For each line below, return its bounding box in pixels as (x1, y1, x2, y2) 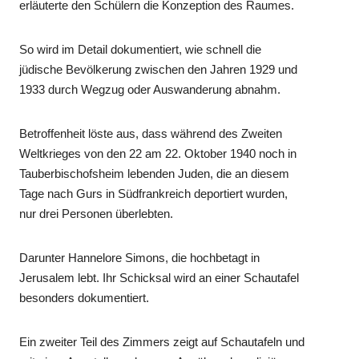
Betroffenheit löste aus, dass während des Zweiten (19, 127, 283, 141)
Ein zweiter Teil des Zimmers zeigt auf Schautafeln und (19, 335, 305, 349)
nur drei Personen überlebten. (19, 207, 174, 221)
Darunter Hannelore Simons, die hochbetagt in (19, 251, 260, 265)
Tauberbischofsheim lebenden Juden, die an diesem (19, 167, 290, 181)
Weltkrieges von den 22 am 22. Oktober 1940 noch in (19, 147, 297, 161)
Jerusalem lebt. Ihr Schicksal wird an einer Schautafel (19, 271, 300, 285)
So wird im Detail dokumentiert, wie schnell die (19, 42, 262, 57)
